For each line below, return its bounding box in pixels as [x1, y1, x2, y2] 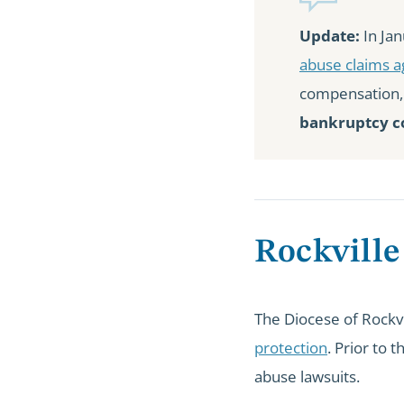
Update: [299, 24, 360, 46]
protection [254, 337, 327, 359]
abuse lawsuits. [254, 366, 360, 388]
